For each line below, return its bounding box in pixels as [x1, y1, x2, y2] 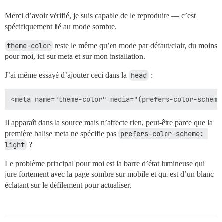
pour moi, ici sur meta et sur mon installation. [5, 52, 145, 61]
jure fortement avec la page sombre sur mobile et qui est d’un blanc [5, 170, 214, 179]
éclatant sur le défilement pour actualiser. [5, 181, 131, 190]
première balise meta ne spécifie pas [5, 129, 118, 138]
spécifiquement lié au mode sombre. [5, 22, 117, 31]
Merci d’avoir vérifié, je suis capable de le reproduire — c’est [5, 11, 196, 20]
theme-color [7, 41, 51, 51]
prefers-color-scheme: [120, 129, 204, 139]
